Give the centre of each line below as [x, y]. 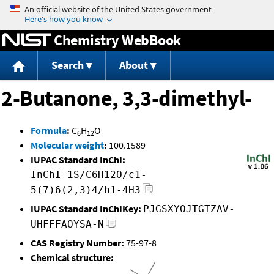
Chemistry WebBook [117, 40]
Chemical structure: [72, 258]
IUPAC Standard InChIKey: [86, 209]
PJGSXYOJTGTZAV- [189, 209]
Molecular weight [67, 145]
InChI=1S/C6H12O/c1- [89, 175]
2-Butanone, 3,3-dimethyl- [127, 98]
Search [67, 65]
